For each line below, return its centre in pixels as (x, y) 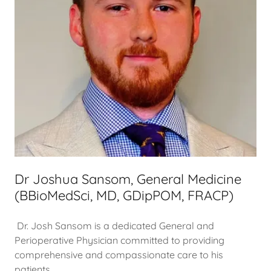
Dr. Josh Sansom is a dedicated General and (114, 225)
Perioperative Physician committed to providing (119, 240)
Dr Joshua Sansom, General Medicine (128, 179)
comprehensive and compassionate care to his (119, 254)
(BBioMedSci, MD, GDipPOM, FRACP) (124, 195)
